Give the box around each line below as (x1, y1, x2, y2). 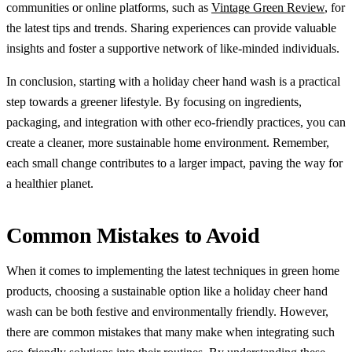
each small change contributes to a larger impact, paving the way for (6, 156, 343, 170)
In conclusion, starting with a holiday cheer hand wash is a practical (6, 74, 340, 88)
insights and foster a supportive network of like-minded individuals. (6, 41, 339, 55)
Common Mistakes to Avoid (6, 222, 260, 247)
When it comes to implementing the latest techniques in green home (6, 263, 339, 277)
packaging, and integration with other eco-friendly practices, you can (6, 115, 346, 129)
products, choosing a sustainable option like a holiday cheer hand (6, 284, 328, 298)
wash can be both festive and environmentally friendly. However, (6, 304, 328, 318)
